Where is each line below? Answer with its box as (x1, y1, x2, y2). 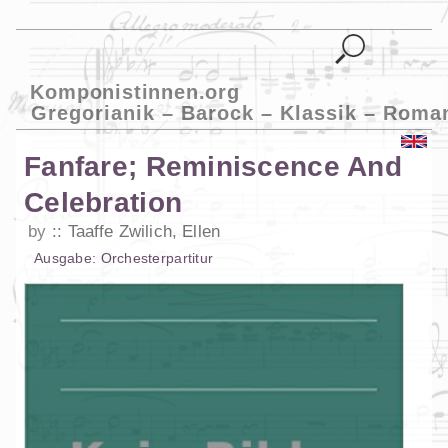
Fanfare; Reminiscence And (24, 151, 402, 183)
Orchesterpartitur (100, 250, 214, 267)
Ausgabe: (34, 250, 101, 267)
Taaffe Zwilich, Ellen (67, 222, 221, 242)
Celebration (24, 187, 183, 219)
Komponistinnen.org (30, 80, 240, 103)
